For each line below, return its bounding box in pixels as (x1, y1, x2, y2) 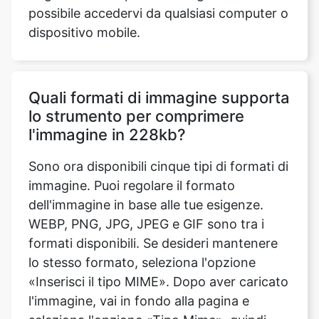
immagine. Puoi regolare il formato (28, 120, 235, 135)
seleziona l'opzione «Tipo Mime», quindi (28, 254, 266, 270)
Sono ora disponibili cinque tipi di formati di (28, 100, 288, 116)
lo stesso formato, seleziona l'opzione (28, 197, 256, 212)
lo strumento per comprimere (28, 48, 244, 68)
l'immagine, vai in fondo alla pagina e (28, 235, 249, 251)
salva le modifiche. (28, 273, 140, 289)
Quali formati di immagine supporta (28, 30, 290, 49)
